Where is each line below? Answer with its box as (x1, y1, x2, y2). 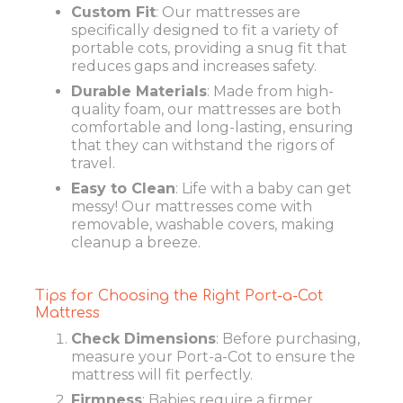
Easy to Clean (71, 179, 175, 197)
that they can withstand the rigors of (71, 136, 335, 154)
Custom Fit (71, 3, 156, 21)
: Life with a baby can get (175, 179, 352, 197)
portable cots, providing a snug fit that (71, 39, 347, 57)
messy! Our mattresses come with (71, 197, 312, 215)
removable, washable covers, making (71, 215, 335, 233)
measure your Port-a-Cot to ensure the (71, 348, 355, 366)
